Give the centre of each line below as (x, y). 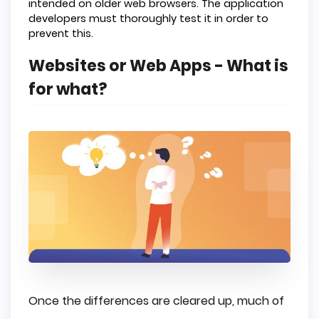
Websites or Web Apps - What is (158, 66)
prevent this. (61, 33)
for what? (68, 90)
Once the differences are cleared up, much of (156, 300)
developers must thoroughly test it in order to (148, 18)
